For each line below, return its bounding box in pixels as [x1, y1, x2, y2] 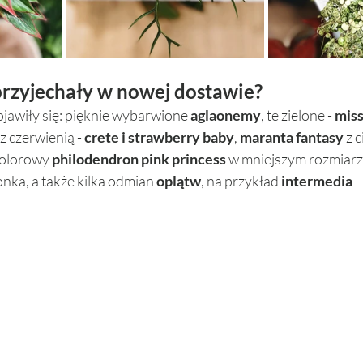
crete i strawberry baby [84, 127, 234, 146]
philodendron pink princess [52, 149, 226, 168]
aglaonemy [190, 105, 261, 124]
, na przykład [201, 171, 281, 190]
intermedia [281, 171, 352, 190]
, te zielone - [261, 105, 335, 124]
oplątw [156, 171, 201, 190]
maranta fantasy [240, 127, 344, 146]
